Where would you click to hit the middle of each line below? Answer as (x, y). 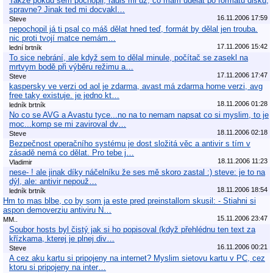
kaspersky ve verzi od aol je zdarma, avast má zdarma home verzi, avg (136, 86)
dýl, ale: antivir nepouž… (53, 181)
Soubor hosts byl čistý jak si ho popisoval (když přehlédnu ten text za (132, 229)
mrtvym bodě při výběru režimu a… (71, 66)
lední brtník (26, 47)
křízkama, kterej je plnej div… (62, 238)
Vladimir (21, 162)
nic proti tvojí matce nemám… (62, 38)
